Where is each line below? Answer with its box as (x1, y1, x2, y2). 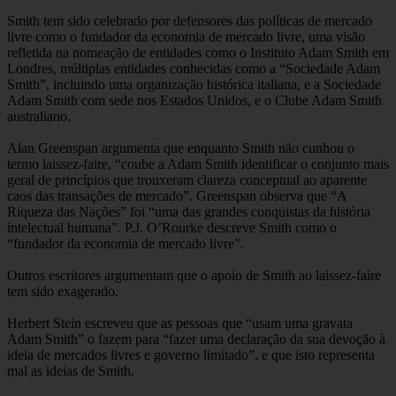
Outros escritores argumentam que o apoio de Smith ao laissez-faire (7, 268, 381, 284)
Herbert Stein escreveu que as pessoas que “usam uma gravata (7, 316, 353, 331)
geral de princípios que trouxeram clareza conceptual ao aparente (7, 172, 367, 188)
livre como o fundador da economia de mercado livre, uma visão (7, 29, 365, 45)
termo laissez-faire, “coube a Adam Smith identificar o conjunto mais (7, 156, 389, 172)
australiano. (7, 109, 71, 125)
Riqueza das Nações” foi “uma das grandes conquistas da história (7, 204, 370, 220)
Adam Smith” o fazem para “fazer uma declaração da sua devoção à (7, 331, 385, 347)
